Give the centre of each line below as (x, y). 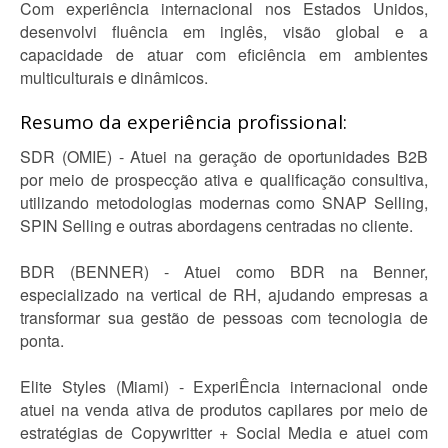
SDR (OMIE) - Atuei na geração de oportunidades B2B (224, 156)
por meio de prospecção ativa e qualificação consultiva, (224, 179)
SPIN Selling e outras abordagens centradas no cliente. (216, 225)
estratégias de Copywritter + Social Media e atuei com (224, 432)
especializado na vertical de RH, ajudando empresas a (224, 294)
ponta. (42, 340)
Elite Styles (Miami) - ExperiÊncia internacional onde (224, 386)
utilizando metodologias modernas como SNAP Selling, (224, 202)
